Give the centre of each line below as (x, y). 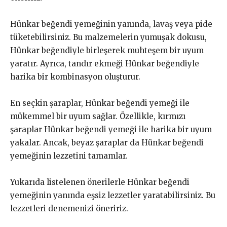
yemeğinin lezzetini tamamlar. (69, 156)
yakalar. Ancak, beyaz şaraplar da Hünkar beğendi (107, 143)
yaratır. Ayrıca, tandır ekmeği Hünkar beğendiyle (105, 64)
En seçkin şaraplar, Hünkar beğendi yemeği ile (100, 103)
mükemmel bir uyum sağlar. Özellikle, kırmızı (98, 117)
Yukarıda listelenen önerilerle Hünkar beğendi (100, 182)
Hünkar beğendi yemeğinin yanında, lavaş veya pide (111, 24)
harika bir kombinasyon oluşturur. (75, 77)
